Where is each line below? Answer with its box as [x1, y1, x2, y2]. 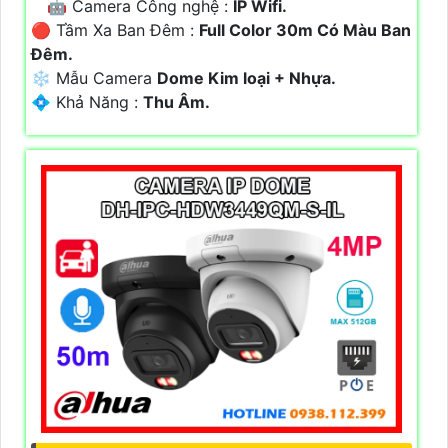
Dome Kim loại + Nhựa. [157, 67, 336, 88]
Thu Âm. [143, 91, 210, 112]
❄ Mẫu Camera [31, 67, 157, 88]
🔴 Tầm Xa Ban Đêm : [31, 19, 199, 40]
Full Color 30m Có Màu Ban [199, 19, 411, 40]
